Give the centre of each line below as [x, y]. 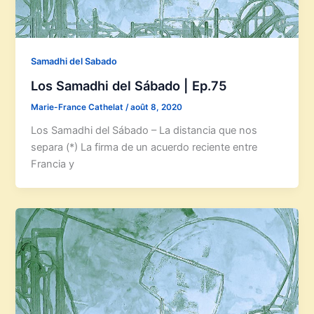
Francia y [53, 164]
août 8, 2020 [157, 108]
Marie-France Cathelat [78, 108]
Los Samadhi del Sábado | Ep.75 [129, 86]
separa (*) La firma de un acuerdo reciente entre [144, 147]
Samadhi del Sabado [74, 62]
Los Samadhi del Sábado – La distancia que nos [144, 130]
